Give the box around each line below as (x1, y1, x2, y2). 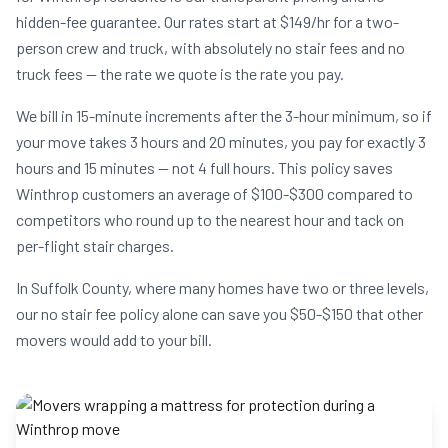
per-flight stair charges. (16, 236, 174, 255)
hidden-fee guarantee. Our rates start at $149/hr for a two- (16, 12, 399, 31)
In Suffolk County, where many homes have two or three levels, (16, 278, 429, 297)
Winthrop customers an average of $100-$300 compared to (16, 184, 413, 203)
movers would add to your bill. (16, 330, 212, 349)
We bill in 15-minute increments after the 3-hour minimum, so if (16, 106, 432, 125)
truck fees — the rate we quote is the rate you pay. (16, 64, 344, 83)
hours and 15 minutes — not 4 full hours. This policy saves (16, 158, 393, 177)
